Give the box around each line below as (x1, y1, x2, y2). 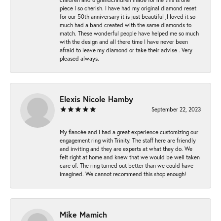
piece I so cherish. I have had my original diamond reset (60, 4, 196, 12)
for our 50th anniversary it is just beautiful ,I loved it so (60, 12, 195, 20)
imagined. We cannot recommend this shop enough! (60, 170, 186, 178)
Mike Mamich (60, 209, 107, 220)
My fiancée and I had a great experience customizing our (60, 128, 198, 136)
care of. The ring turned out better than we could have (60, 161, 193, 169)
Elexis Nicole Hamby (60, 93, 133, 104)
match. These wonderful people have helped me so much (60, 29, 199, 37)
